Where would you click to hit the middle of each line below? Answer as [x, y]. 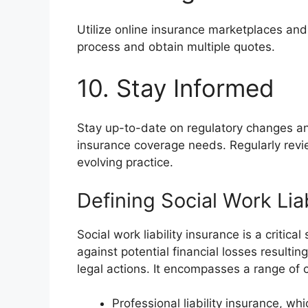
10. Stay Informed [176, 88]
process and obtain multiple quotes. [176, 47]
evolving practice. [125, 163]
